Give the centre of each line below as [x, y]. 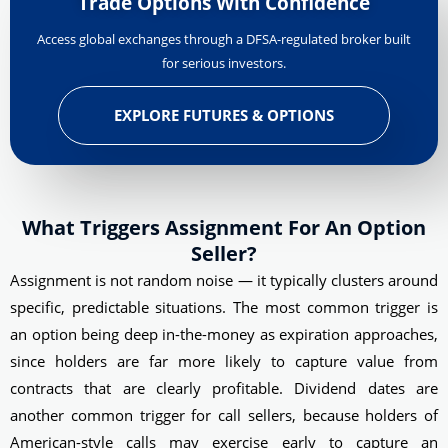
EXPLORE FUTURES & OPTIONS [224, 114]
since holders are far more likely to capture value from [224, 360]
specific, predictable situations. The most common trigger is [224, 306]
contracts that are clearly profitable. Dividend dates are [224, 387]
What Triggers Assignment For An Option [224, 227]
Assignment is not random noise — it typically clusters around [224, 279]
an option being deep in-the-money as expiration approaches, [224, 333]
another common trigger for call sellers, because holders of [224, 414]
